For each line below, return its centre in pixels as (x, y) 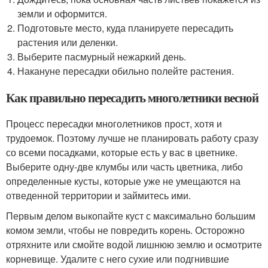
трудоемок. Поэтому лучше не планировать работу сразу (132, 138)
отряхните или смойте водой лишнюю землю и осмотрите (134, 244)
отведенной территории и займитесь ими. (98, 195)
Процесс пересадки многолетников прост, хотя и (114, 124)
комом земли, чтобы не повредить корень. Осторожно (125, 230)
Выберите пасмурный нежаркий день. (102, 57)
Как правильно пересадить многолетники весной (132, 98)
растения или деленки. (68, 42)
